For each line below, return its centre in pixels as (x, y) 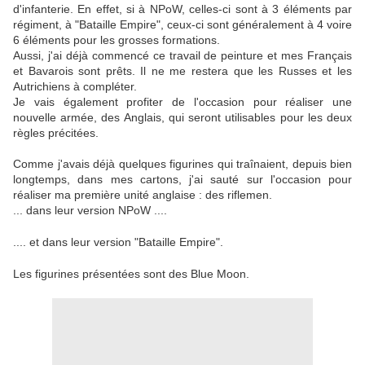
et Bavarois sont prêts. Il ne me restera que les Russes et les (182, 71)
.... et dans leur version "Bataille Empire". (118, 242)
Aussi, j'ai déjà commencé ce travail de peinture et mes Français (182, 56)
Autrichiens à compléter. (75, 87)
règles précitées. (56, 133)
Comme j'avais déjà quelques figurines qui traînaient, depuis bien (182, 164)
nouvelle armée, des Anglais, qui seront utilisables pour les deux (182, 118)
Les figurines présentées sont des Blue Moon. (131, 274)
